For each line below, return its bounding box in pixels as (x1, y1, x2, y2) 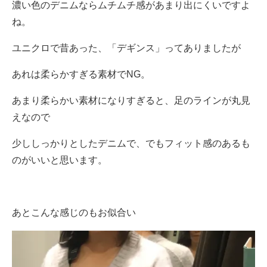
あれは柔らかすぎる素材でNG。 (12, 69, 150, 79)
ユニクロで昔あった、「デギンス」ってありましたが (12, 42, 241, 53)
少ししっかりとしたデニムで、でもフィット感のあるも (12, 138, 250, 148)
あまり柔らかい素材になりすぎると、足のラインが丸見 (12, 95, 250, 105)
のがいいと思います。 (12, 154, 107, 165)
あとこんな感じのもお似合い (12, 207, 136, 218)
